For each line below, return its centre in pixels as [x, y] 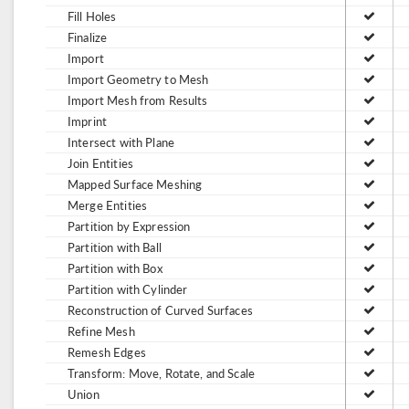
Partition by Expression [129, 226]
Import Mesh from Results [138, 100]
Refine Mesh [101, 331]
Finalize [88, 37]
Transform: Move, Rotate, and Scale [162, 373]
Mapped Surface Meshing [135, 184]
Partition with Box [115, 268]
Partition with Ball [115, 247]
